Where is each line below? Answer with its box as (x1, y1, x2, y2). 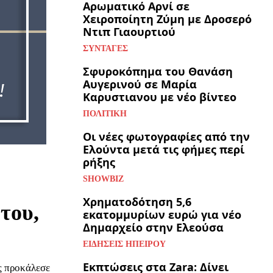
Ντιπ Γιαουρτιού (83, 24, 175, 40)
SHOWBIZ (83, 174, 124, 184)
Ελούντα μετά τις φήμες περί (83, 142, 244, 157)
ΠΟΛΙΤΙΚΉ (83, 109, 127, 119)
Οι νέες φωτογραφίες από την (83, 129, 250, 144)
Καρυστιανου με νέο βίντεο (83, 90, 236, 105)
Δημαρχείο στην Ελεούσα (83, 220, 224, 235)
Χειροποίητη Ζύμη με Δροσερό (83, 12, 252, 27)
